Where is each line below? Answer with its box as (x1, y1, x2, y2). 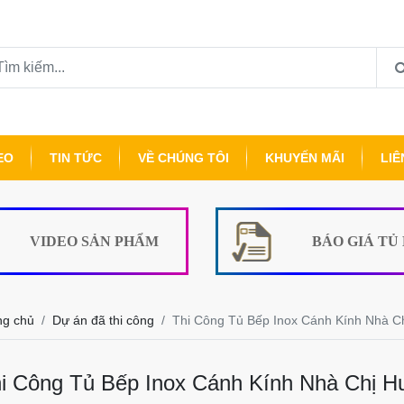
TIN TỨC (50, 151, 102, 165)
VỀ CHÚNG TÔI (138, 151, 229, 165)
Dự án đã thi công (52, 313, 154, 327)
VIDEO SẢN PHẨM (29, 233, 159, 249)
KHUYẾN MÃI (265, 151, 344, 165)
